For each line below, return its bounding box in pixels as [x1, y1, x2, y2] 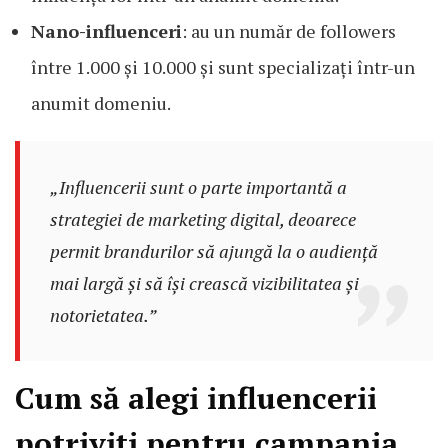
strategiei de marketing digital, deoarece [49, 206, 356, 231]
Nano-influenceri [31, 18, 182, 43]
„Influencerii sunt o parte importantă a [49, 174, 347, 199]
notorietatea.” [49, 302, 156, 327]
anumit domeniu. [31, 90, 171, 115]
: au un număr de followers [182, 18, 396, 43]
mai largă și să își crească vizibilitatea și [49, 270, 359, 295]
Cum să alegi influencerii [15, 377, 377, 418]
